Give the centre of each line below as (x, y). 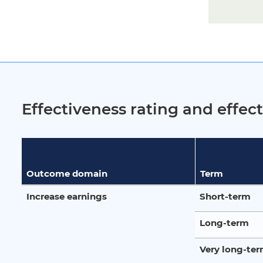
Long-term (224, 222)
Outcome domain (67, 173)
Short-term (225, 196)
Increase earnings (67, 196)
